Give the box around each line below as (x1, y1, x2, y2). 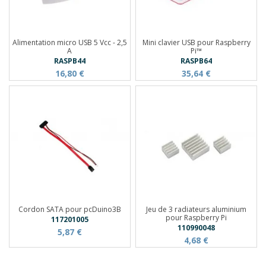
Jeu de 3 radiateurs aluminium (146, 204, 247, 215)
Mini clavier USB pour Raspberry (142, 37, 251, 47)
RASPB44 (53, 56, 85, 66)
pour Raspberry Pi (166, 213, 227, 223)
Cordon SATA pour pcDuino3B (18, 204, 121, 215)
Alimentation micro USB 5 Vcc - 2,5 (12, 37, 127, 47)
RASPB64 (180, 56, 213, 66)
